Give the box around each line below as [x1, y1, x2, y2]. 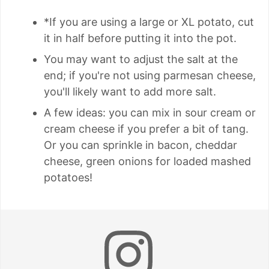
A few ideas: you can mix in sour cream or [44, 106, 256, 119]
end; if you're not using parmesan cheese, [44, 68, 256, 82]
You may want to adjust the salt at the [44, 52, 238, 65]
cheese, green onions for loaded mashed [44, 154, 251, 168]
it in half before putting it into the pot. [44, 31, 237, 44]
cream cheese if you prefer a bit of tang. [44, 122, 249, 135]
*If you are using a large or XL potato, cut [44, 15, 254, 28]
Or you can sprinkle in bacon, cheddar [44, 138, 237, 151]
